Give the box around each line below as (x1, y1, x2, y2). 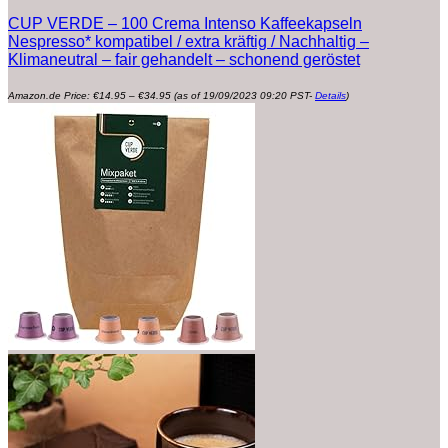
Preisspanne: (170, 84, 231, 96)
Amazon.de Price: (8, 90, 93, 102)
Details (315, 90, 346, 102)
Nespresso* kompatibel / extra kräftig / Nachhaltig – (8, 33, 369, 51)
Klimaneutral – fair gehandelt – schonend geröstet (8, 51, 360, 69)
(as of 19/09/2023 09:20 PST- (171, 90, 315, 102)
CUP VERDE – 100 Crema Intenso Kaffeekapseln (8, 15, 362, 33)
